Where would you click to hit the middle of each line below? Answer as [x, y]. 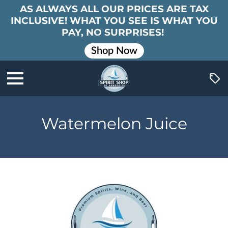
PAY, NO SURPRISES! [114, 32]
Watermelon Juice [114, 124]
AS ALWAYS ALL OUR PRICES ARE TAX [114, 9]
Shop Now [114, 51]
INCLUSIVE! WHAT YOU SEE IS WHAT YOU [114, 21]
